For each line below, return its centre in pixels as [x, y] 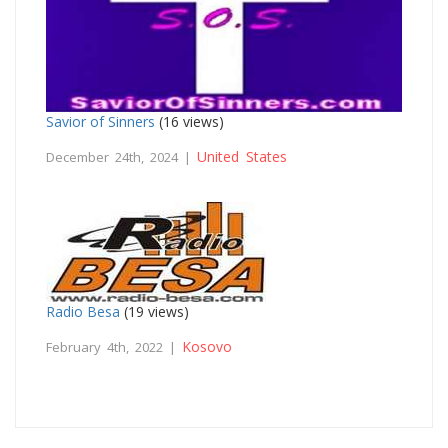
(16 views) [189, 121]
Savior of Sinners [100, 121]
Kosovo [207, 346]
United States [242, 156]
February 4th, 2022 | [114, 346]
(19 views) [154, 311]
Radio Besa [83, 311]
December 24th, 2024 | [121, 156]
